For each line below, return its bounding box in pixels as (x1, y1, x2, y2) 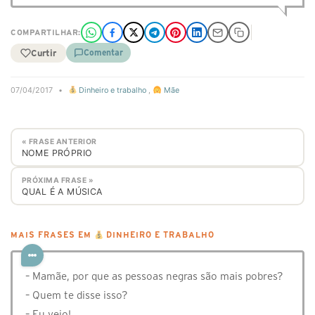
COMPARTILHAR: (11, 28, 81, 37)
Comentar (84, 48, 123, 57)
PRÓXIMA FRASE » (21, 175, 94, 185)
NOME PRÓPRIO (21, 147, 93, 158)
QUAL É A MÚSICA (21, 186, 103, 197)
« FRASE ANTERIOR (21, 136, 97, 146)
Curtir (31, 48, 56, 58)
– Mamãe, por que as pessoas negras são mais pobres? (25, 270, 283, 283)
